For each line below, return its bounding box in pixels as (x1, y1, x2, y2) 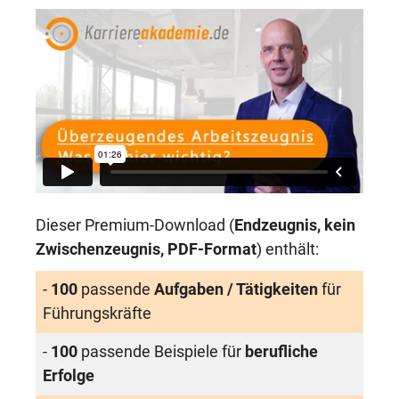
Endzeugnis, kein (234, 216, 355, 234)
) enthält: (256, 240, 319, 258)
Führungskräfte (43, 305, 151, 322)
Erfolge (43, 367, 94, 385)
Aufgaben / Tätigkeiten (154, 281, 322, 298)
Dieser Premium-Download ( (36, 216, 234, 234)
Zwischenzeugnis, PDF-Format (36, 240, 256, 258)
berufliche (245, 343, 318, 361)
